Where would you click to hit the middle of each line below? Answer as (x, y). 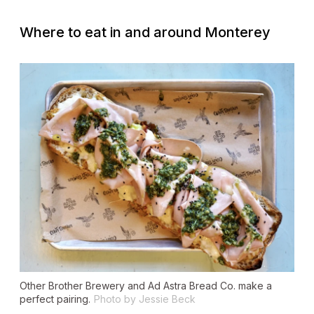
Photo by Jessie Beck (145, 299)
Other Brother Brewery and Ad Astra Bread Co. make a (146, 285)
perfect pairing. (55, 299)
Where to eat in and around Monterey (145, 33)
